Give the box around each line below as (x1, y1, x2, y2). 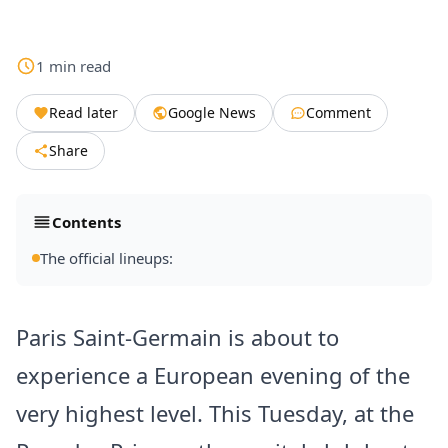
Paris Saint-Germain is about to (16, 322, 339, 353)
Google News (168, 103, 256, 123)
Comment (306, 103, 371, 123)
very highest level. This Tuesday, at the (16, 398, 414, 429)
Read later (49, 103, 118, 123)
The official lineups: (40, 248, 173, 269)
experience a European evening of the (16, 360, 410, 391)
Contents (52, 212, 121, 233)
